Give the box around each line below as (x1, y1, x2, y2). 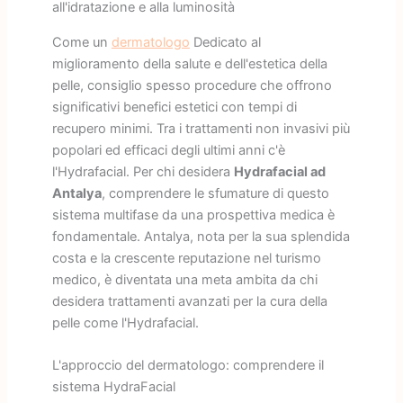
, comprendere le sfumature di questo (101, 184, 329, 201)
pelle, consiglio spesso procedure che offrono (51, 76, 332, 94)
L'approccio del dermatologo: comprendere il (51, 357, 324, 374)
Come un (51, 33, 112, 50)
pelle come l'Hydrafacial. (51, 314, 199, 331)
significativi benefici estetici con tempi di (51, 98, 297, 115)
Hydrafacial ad (233, 163, 326, 180)
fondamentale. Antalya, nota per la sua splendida (51, 228, 350, 245)
